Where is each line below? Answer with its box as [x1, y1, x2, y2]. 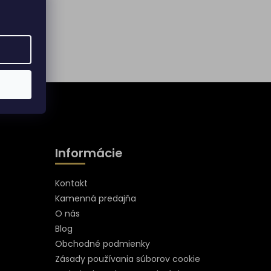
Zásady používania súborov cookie [54, 252, 200, 265]
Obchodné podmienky [54, 237, 150, 250]
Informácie [54, 144, 123, 162]
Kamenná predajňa [54, 192, 136, 204]
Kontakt [54, 177, 88, 189]
